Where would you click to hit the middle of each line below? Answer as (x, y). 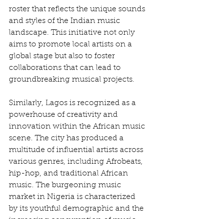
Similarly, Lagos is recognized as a (73, 103)
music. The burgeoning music (66, 186)
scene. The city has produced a (67, 139)
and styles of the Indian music (66, 21)
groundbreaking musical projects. (72, 80)
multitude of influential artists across (77, 150)
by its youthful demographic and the (77, 209)
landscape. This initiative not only (73, 33)
